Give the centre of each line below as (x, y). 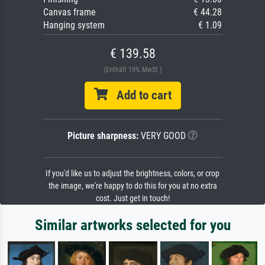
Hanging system (74, 25)
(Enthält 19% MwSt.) (132, 70)
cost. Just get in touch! (132, 199)
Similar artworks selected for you (132, 225)
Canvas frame (70, 12)
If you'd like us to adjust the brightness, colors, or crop (132, 174)
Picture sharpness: (103, 136)
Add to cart (139, 96)
